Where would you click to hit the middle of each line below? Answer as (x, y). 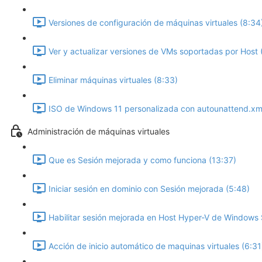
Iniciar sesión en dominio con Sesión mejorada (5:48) (149, 189)
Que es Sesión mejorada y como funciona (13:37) (142, 160)
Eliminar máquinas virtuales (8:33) (113, 80)
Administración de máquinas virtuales (99, 132)
